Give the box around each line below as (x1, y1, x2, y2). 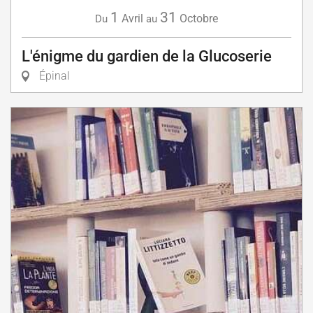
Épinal (36, 68, 70, 82)
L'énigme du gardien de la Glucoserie (22, 47, 272, 65)
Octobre (180, 11, 218, 25)
